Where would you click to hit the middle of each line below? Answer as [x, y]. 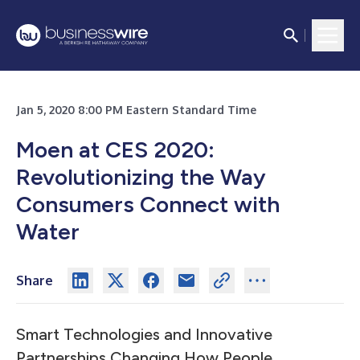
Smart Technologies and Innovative [144, 334]
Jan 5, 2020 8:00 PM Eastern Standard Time [136, 110]
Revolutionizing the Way [141, 177]
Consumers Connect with [148, 204]
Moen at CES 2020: [115, 149]
